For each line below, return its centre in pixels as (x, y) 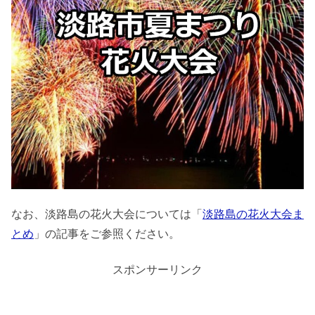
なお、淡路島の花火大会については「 (107, 214)
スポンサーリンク (157, 269)
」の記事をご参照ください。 (107, 234)
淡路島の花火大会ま (253, 214)
